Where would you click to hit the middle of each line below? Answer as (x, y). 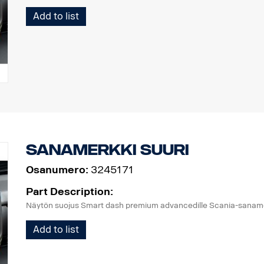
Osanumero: (57, 170)
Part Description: (69, 192)
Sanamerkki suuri (107, 150)
